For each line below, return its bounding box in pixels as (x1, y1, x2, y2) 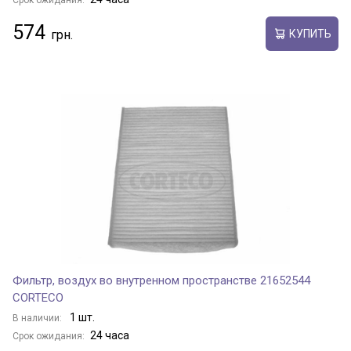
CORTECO (13, 291, 63, 305)
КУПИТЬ (288, 27, 331, 40)
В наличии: (13, 313, 64, 324)
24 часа (90, 329, 129, 342)
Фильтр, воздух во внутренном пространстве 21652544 (13, 273, 310, 288)
